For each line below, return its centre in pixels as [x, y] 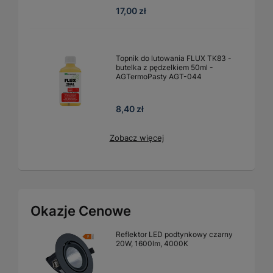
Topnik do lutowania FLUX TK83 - [174, 58]
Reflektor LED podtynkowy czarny [174, 234]
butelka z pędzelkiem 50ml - [165, 67]
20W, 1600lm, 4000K [152, 243]
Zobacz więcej [136, 137]
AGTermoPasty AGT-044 [159, 76]
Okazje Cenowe [81, 211]
